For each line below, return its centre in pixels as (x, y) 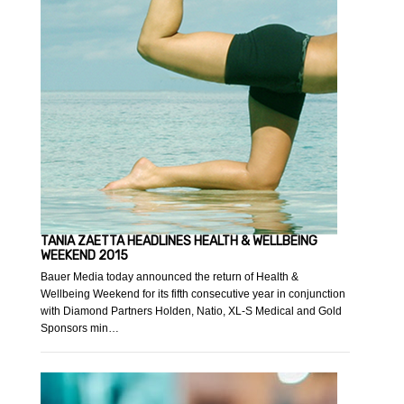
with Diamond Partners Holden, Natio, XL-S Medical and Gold (192, 312)
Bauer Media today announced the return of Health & (170, 277)
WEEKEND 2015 (85, 256)
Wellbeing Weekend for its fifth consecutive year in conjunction (193, 294)
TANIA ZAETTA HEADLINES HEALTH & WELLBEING (179, 242)
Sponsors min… (80, 329)
